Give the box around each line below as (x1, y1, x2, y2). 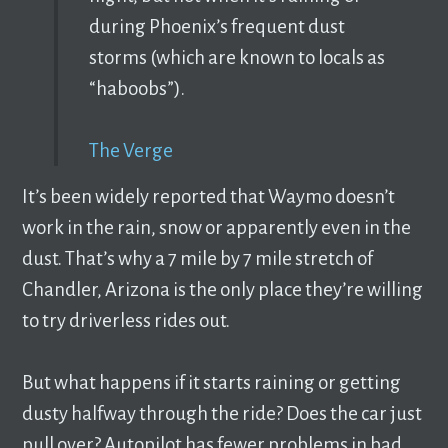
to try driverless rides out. (22, 309, 231, 331)
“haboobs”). (88, 77, 185, 99)
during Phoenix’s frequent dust (88, 15, 345, 37)
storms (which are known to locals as (88, 46, 385, 68)
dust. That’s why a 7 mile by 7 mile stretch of (22, 247, 374, 269)
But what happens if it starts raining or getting (22, 371, 402, 393)
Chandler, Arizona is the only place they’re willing (22, 278, 424, 300)
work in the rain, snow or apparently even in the (22, 216, 412, 238)
